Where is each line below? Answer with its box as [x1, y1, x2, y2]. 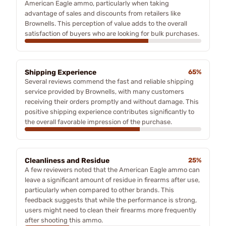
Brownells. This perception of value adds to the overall [25, 19, 187, 27]
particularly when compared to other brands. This [25, 186, 174, 194]
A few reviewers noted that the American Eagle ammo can [25, 165, 200, 174]
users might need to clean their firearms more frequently [25, 206, 196, 214]
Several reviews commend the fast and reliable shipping [25, 77, 194, 85]
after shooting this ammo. [25, 216, 103, 224]
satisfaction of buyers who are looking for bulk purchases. [25, 29, 199, 37]
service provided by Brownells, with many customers [25, 87, 184, 95]
